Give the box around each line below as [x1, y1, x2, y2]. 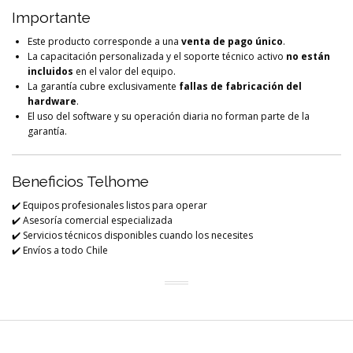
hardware [28, 94, 76, 108]
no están [286, 49, 330, 63]
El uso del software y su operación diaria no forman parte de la [28, 109, 310, 123]
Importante [12, 8, 91, 26]
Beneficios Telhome [12, 172, 149, 190]
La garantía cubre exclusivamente [28, 79, 179, 93]
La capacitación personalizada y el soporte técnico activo [28, 49, 286, 63]
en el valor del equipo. [73, 64, 176, 78]
